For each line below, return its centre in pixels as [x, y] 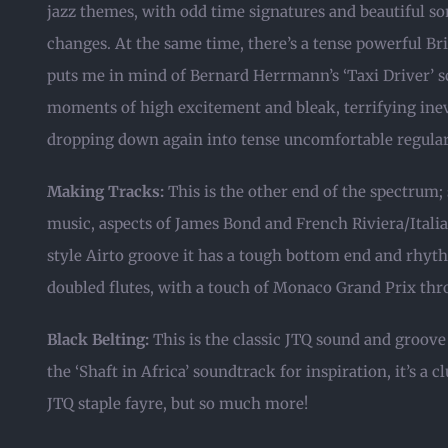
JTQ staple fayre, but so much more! [177, 403]
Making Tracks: [105, 191]
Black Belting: [98, 339]
